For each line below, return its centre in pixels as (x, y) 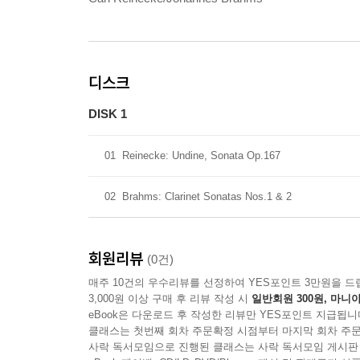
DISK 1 (108, 114)
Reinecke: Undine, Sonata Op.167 (201, 155)
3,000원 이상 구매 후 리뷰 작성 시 (170, 299)
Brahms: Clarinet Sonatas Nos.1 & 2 (207, 196)
